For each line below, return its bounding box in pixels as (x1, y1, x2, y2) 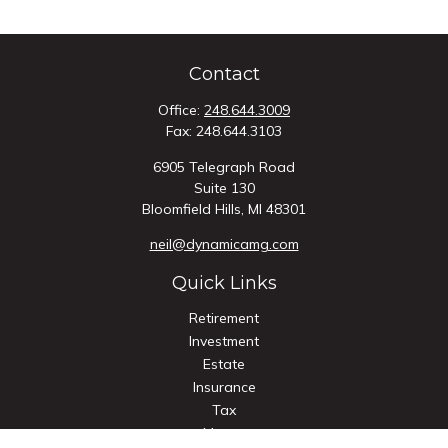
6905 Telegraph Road (153, 158, 295, 176)
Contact (188, 63, 260, 85)
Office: (158, 101, 204, 119)
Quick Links (171, 272, 277, 294)
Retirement (189, 309, 259, 327)
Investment (189, 332, 259, 350)
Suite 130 (193, 179, 255, 197)
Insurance (192, 378, 256, 396)
